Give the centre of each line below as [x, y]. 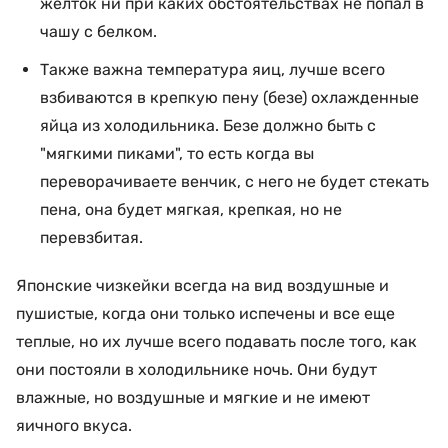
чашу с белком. [98, 31]
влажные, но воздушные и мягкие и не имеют [193, 397]
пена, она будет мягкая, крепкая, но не [191, 209]
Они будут [337, 369]
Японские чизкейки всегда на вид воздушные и [202, 285]
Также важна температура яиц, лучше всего [212, 69]
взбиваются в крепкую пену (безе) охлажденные [229, 97]
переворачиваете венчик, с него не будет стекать [234, 181]
